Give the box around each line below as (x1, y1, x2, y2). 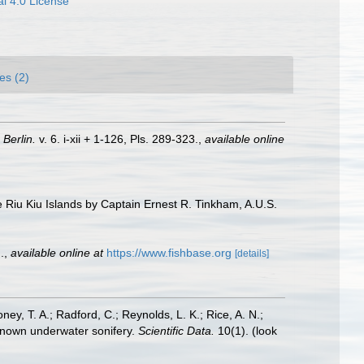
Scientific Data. (138, 324, 214, 337)
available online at (11, 246, 103, 259)
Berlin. (3, 132, 36, 145)
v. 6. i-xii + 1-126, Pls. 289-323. (36, 132, 198, 145)
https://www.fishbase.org (106, 246, 232, 259)
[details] (235, 248, 269, 259)
